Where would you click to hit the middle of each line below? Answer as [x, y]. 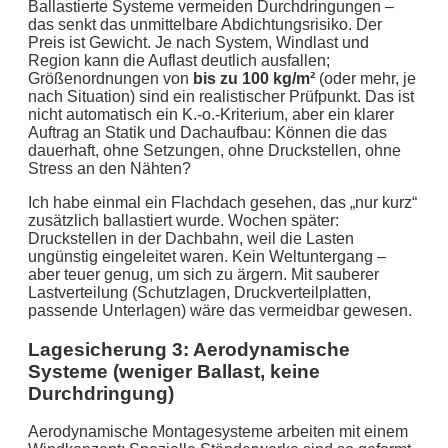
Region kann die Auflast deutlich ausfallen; [179, 60]
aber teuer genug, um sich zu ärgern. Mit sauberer [203, 274]
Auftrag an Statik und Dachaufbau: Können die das [207, 132]
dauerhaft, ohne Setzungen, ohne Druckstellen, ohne [214, 150]
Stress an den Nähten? [109, 168]
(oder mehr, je [365, 78]
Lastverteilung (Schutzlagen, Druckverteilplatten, [199, 292]
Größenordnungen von [110, 78]
